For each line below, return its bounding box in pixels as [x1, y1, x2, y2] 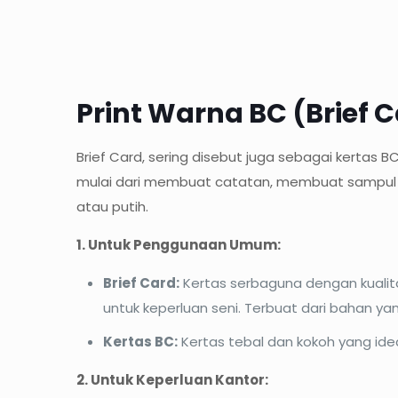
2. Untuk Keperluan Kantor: [76, 370, 268, 390]
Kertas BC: [102, 332, 178, 352]
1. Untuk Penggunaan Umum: [76, 235, 281, 255]
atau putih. [76, 197, 148, 217]
